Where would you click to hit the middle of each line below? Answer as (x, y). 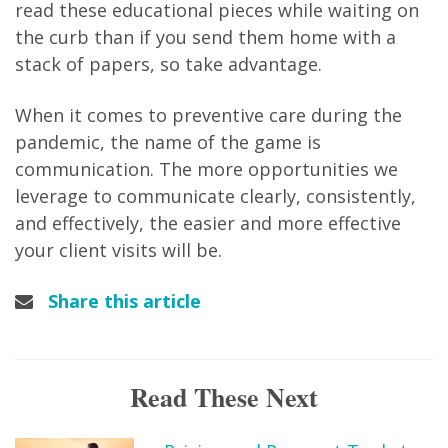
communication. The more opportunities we (206, 168)
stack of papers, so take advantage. (168, 63)
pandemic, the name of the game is (168, 141)
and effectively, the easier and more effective (208, 222)
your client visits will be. (118, 249)
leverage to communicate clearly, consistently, (215, 195)
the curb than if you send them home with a (205, 36)
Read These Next (224, 396)
